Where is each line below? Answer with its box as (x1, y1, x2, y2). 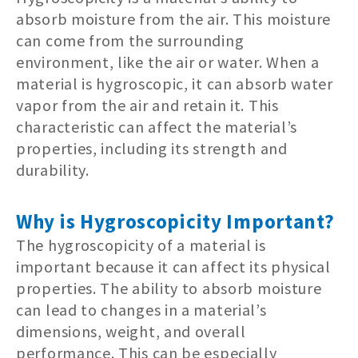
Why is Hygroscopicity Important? (16, 209, 335, 235)
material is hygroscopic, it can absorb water (16, 74, 333, 94)
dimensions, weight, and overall (16, 321, 246, 342)
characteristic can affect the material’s (16, 117, 298, 137)
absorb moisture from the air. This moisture (16, 9, 332, 30)
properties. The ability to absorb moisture (16, 278, 322, 299)
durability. (16, 160, 89, 181)
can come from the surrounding (16, 30, 245, 51)
